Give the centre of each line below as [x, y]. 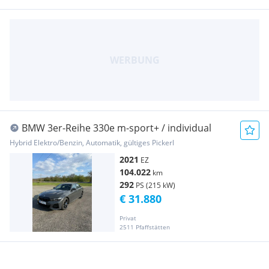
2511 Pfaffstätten [145, 227]
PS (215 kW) [156, 185]
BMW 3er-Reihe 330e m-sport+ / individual [116, 128]
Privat [128, 218]
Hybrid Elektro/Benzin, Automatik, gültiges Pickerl [92, 142]
